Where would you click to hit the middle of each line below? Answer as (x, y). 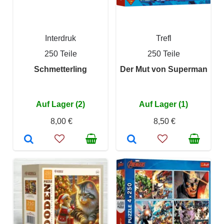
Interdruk (60, 38)
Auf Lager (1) (163, 104)
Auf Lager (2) (60, 104)
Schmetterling (60, 69)
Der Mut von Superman (163, 69)
